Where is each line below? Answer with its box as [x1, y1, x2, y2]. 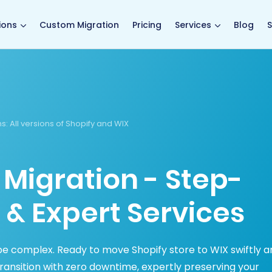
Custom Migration [39, 18, 119, 31]
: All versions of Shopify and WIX [6, 118, 129, 129]
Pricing [132, 18, 161, 31]
